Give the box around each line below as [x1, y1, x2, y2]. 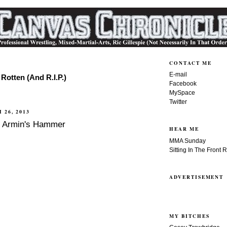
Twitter [169, 98, 187, 105]
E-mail [169, 70, 187, 78]
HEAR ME [169, 125, 199, 133]
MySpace [169, 89, 195, 96]
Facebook [169, 80, 197, 87]
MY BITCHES [169, 212, 210, 219]
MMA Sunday [169, 137, 206, 144]
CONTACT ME [169, 59, 212, 66]
